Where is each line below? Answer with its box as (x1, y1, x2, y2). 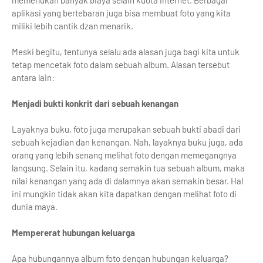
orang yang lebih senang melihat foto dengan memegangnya (12, 150, 237, 160)
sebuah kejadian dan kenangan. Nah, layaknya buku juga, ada (12, 137, 243, 147)
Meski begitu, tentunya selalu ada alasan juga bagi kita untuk (12, 46, 240, 57)
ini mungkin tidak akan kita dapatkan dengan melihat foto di (12, 188, 237, 199)
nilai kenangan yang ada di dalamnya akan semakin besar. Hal (12, 176, 243, 186)
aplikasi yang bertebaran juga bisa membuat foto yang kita (12, 8, 231, 18)
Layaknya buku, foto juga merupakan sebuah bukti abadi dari (12, 124, 241, 134)
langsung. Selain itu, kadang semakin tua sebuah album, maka (12, 163, 245, 173)
